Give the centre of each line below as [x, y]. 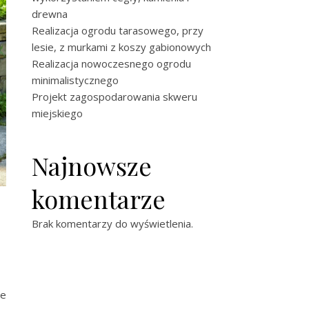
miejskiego [57, 113]
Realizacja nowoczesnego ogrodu [111, 63]
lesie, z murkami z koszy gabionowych [121, 47]
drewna [50, 14]
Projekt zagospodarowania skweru [114, 97]
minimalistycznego [75, 80]
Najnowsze [92, 166]
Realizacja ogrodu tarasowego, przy [118, 30]
